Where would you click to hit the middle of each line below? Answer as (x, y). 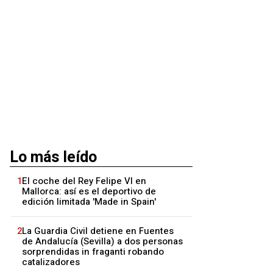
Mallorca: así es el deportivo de (89, 191)
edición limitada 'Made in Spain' (89, 202)
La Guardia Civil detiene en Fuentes (98, 231)
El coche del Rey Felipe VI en (84, 181)
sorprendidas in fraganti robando (93, 252)
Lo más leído (53, 158)
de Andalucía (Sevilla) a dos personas (102, 241)
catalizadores (51, 262)
